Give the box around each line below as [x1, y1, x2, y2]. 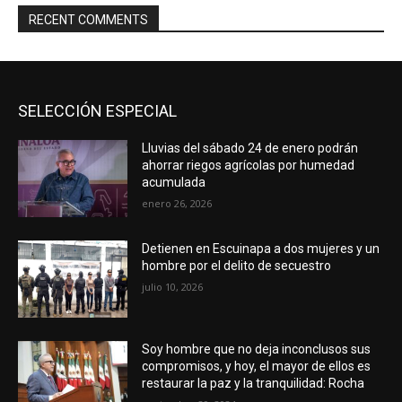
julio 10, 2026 [142, 280, 204, 294]
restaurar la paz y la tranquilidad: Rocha [142, 375, 365, 390]
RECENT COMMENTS [29, 13, 148, 28]
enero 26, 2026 [142, 197, 213, 211]
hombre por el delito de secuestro [142, 258, 332, 274]
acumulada [142, 175, 206, 190]
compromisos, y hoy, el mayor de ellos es [142, 358, 371, 373]
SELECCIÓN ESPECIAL [18, 101, 177, 121]
